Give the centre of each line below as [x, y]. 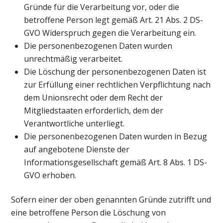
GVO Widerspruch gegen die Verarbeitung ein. [110, 33]
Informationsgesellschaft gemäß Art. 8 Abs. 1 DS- [115, 163]
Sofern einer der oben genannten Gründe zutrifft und [111, 199]
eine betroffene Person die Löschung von [89, 212]
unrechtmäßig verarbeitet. [73, 59]
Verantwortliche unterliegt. [74, 124]
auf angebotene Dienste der [77, 150]
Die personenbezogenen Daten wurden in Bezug [115, 137]
